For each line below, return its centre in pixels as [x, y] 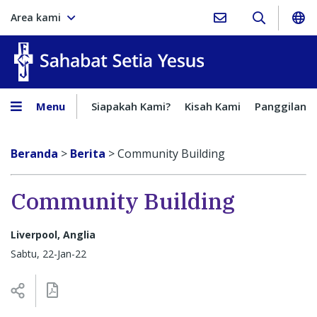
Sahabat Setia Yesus [257, 50]
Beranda [34, 154]
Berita [88, 154]
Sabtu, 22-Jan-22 [48, 253]
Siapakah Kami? [131, 106]
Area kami [36, 17]
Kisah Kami [213, 106]
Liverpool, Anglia [53, 235]
